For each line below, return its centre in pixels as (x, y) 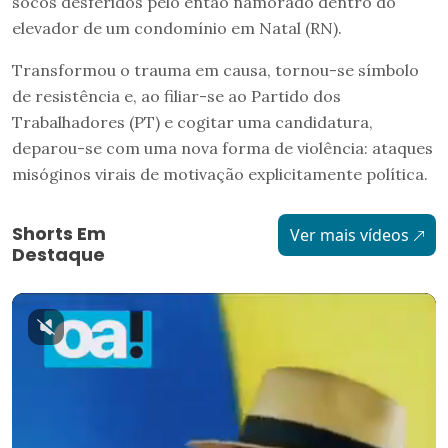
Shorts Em (59, 234)
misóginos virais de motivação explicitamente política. (220, 174)
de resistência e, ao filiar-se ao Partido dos (176, 96)
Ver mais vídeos (349, 235)
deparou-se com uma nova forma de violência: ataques (222, 148)
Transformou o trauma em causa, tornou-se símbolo (215, 70)
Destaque (58, 255)
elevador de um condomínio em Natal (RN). (177, 28)
